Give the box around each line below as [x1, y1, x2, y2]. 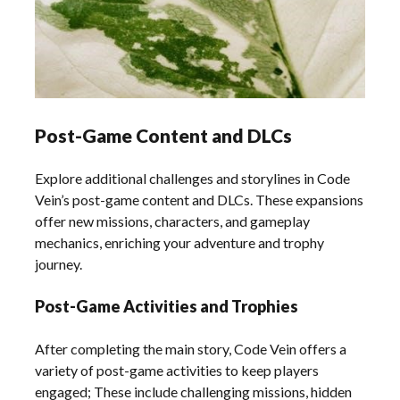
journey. [35, 255, 83, 272]
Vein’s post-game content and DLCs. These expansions [35, 191, 364, 208]
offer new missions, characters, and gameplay [35, 212, 311, 229]
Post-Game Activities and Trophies [35, 296, 299, 316]
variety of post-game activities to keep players [35, 362, 320, 379]
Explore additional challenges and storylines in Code [35, 170, 351, 187]
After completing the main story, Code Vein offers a [35, 340, 347, 357]
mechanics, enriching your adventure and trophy [35, 234, 325, 251]
